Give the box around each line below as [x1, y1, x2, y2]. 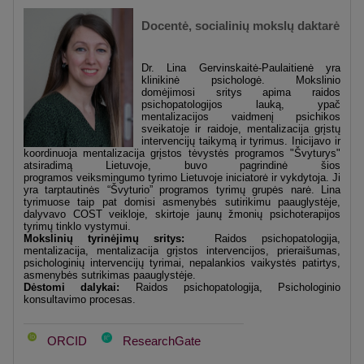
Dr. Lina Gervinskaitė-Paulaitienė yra [141, 62, 340, 74]
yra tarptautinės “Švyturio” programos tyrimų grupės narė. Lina [24, 184, 340, 196]
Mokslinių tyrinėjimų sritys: [24, 232, 214, 245]
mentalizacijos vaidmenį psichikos [141, 110, 340, 123]
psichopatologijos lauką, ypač [141, 98, 340, 110]
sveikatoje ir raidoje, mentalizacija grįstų [141, 123, 340, 135]
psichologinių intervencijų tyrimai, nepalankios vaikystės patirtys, [24, 257, 340, 269]
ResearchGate [123, 334, 201, 348]
